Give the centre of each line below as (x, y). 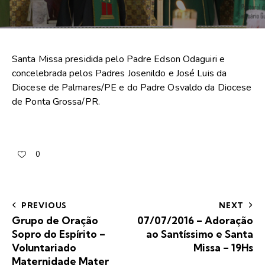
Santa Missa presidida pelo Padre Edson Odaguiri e (118, 59)
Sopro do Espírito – (59, 234)
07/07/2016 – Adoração (195, 220)
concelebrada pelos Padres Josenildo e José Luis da (119, 74)
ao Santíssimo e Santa (200, 234)
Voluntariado (44, 247)
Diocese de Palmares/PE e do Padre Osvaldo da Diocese (132, 88)
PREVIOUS (44, 205)
